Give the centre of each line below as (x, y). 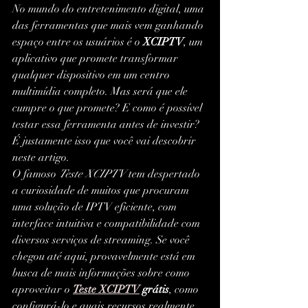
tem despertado (164, 174)
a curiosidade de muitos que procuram (102, 191)
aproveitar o (43, 290)
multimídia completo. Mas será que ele (101, 92)
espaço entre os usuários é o (78, 42)
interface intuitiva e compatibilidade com (108, 224)
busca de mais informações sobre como (102, 273)
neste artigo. (41, 158)
